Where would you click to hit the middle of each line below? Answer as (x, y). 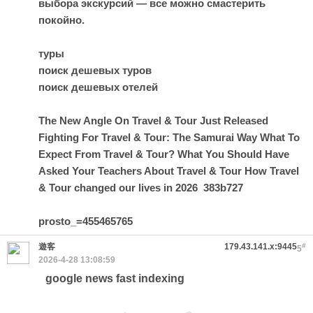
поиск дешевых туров (95, 70)
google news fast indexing (115, 278)
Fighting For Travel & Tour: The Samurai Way (148, 137)
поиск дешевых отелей (98, 87)
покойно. (61, 20)
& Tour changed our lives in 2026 (118, 188)
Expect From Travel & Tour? (107, 154)
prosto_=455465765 (86, 221)
